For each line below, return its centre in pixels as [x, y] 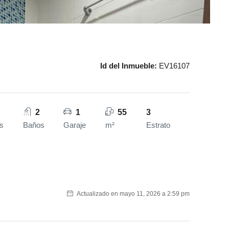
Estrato [158, 125]
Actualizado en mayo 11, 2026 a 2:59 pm [132, 194]
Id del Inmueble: [129, 66]
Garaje [75, 125]
